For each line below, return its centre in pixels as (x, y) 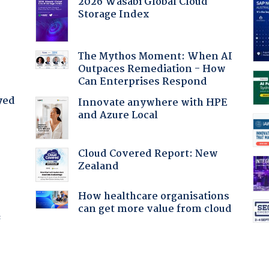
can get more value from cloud (155, 209)
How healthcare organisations (153, 196)
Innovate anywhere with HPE (153, 103)
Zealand (98, 166)
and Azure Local (118, 115)
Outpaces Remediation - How (152, 69)
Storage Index (113, 14)
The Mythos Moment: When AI (155, 56)
